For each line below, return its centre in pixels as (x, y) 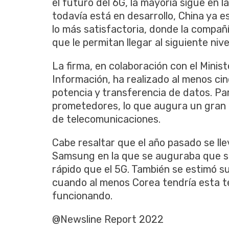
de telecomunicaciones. (106, 119)
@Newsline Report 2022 (108, 219)
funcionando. (82, 196)
